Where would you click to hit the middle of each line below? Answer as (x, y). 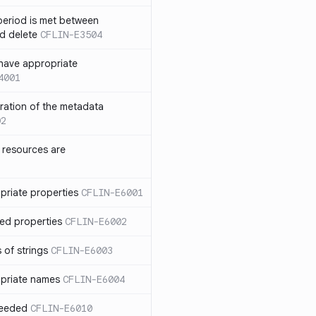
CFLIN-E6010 (61, 308)
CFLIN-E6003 (82, 250)
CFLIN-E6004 (94, 279)
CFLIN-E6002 (96, 221)
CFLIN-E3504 (71, 35)
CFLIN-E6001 (112, 193)
